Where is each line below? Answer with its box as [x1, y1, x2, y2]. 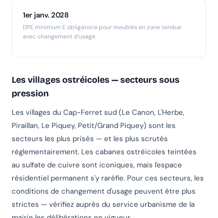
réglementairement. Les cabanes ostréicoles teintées [12, 147, 197, 157]
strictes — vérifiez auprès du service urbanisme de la [12, 200, 195, 210]
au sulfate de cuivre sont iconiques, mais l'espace [12, 160, 182, 170]
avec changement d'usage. [23, 33, 96, 41]
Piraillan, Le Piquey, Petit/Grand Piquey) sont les [12, 121, 176, 131]
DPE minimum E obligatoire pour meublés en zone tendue [23, 23, 182, 32]
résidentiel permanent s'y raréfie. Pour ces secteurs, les [12, 173, 204, 183]
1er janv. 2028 [23, 10, 69, 20]
